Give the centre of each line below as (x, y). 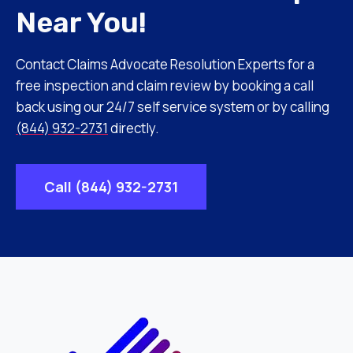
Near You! (81, 22)
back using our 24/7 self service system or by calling (173, 107)
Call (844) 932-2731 (111, 187)
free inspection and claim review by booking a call (165, 85)
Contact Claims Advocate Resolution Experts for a (165, 64)
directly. (134, 128)
